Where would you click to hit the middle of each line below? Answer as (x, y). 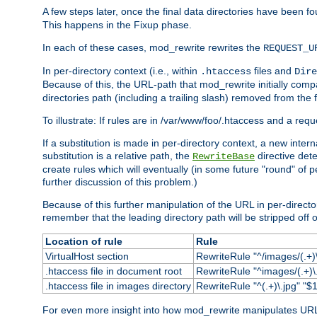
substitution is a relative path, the (117, 155)
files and (273, 70)
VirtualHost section (87, 256)
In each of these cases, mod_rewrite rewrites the (153, 47)
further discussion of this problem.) (120, 181)
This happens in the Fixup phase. (117, 24)
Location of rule (83, 241)
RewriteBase (224, 156)
